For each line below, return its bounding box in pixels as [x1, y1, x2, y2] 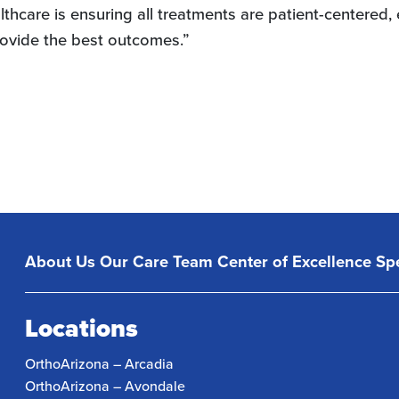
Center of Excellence [217, 249, 372, 273]
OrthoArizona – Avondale [25, 376, 186, 395]
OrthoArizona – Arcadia [25, 354, 175, 373]
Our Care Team [100, 249, 214, 273]
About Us [25, 249, 96, 273]
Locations [25, 310, 139, 346]
